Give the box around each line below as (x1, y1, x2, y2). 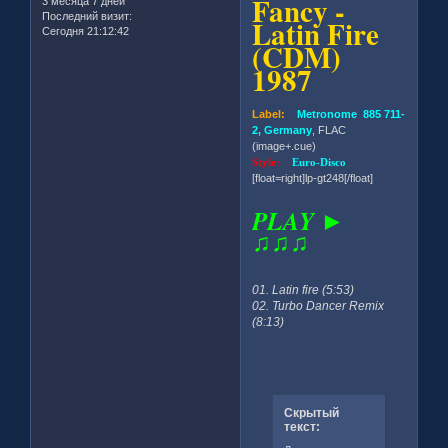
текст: (283, 419, 320, 434)
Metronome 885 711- (285, 108, 406, 121)
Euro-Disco (292, 156, 347, 169)
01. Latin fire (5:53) (252, 283, 355, 298)
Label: (252, 108, 286, 121)
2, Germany (252, 124, 313, 137)
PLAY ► (252, 203, 346, 239)
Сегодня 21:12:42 (42, 25, 129, 37)
